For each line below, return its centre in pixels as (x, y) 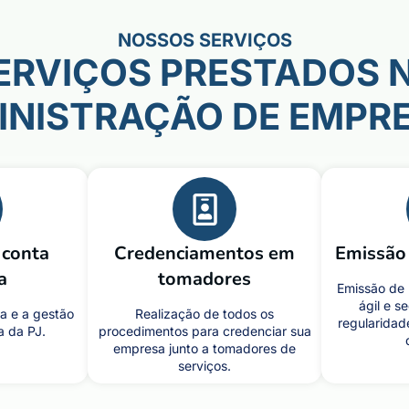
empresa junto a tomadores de (204, 348)
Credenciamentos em (204, 253)
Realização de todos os (204, 314)
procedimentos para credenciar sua (204, 331)
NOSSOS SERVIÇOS (204, 40)
